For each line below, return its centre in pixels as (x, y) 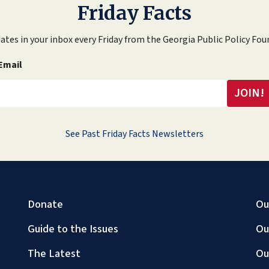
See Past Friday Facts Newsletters (134, 134)
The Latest (54, 253)
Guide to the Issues (73, 228)
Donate (45, 204)
